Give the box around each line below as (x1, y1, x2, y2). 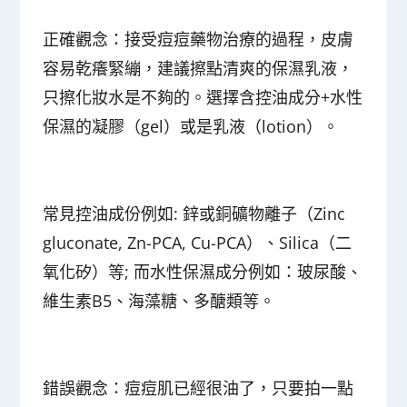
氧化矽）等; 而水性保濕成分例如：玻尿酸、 (43, 260, 363, 283)
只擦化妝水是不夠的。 (43, 85, 207, 108)
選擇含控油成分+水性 (206, 85, 363, 108)
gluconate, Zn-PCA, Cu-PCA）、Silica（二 (43, 231, 352, 253)
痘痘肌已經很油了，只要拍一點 (124, 376, 354, 399)
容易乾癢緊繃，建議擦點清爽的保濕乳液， (43, 56, 354, 79)
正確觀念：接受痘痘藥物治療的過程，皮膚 (43, 27, 354, 50)
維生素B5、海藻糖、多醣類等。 (43, 289, 276, 312)
